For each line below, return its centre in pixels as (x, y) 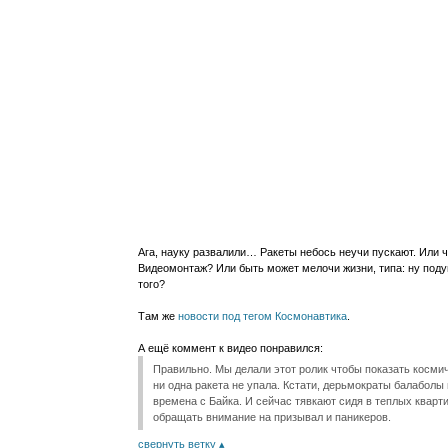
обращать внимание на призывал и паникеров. (272, 417)
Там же (158, 316)
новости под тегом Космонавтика (262, 316)
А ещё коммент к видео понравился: (230, 348)
